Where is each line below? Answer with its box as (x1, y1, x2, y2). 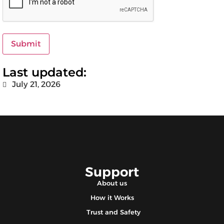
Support (85, 164, 139, 180)
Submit (11, 39, 41, 49)
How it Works (90, 193, 134, 202)
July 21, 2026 (12, 79, 60, 89)
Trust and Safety (86, 208, 140, 216)
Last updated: (2, 65, 86, 80)
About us (97, 179, 127, 187)
